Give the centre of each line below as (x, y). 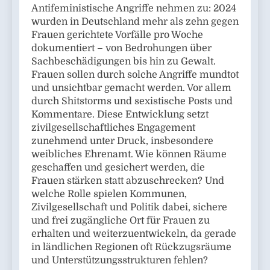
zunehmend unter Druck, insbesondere (122, 141)
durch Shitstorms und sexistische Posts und (132, 102)
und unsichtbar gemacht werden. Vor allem (131, 88)
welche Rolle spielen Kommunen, (109, 194)
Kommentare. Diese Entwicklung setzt (120, 115)
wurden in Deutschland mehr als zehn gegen (135, 22)
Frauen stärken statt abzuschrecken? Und (128, 181)
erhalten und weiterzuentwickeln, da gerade (134, 234)
